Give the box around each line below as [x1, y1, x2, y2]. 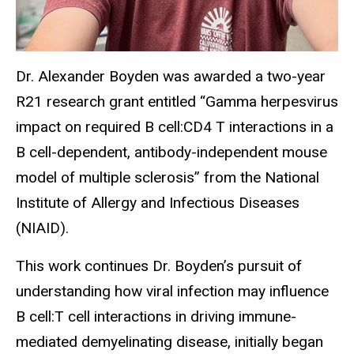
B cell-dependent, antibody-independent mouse [16, 142, 327, 161]
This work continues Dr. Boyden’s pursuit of [16, 257, 302, 276]
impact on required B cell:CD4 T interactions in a [16, 117, 333, 136]
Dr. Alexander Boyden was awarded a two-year [16, 66, 326, 85]
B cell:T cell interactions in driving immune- [16, 307, 296, 326]
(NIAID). [16, 218, 69, 237]
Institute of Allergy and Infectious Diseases [16, 193, 299, 212]
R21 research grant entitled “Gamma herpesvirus [16, 92, 338, 111]
